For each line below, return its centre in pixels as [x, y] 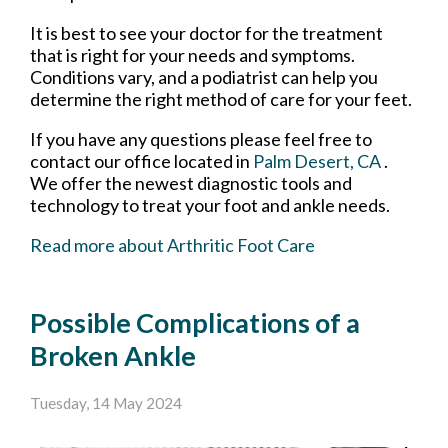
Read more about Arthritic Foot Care [172, 244]
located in [212, 160]
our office [132, 160]
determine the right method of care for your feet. [221, 98]
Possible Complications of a [195, 322]
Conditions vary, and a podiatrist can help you [204, 76]
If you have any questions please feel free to [201, 138]
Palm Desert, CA [317, 160]
